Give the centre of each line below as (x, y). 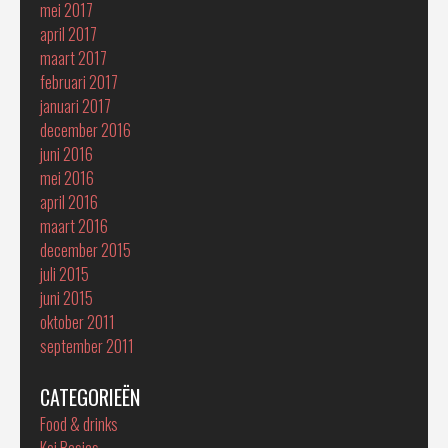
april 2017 (68, 33)
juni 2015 (66, 297)
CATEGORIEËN (90, 396)
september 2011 (87, 345)
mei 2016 (67, 177)
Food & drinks (79, 423)
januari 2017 (75, 105)
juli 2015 (64, 273)
